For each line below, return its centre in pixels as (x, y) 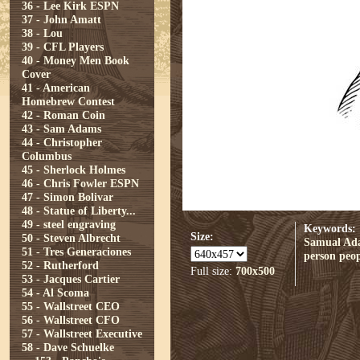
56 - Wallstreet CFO (71, 320)
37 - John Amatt (61, 19)
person (320, 256)
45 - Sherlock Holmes (74, 170)
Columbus (47, 156)
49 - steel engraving (69, 224)
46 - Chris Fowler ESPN (80, 183)
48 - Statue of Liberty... (79, 211)
